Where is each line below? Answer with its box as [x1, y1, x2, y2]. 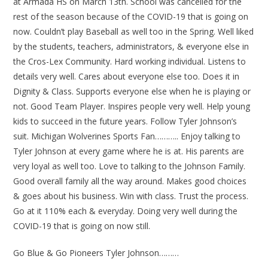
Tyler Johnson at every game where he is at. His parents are [13, 145, 245, 157]
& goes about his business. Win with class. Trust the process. [13, 190, 249, 202]
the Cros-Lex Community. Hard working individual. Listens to [13, 56, 246, 68]
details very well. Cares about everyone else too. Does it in [13, 71, 240, 83]
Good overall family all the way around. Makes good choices [13, 175, 247, 187]
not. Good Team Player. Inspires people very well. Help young [13, 100, 251, 112]
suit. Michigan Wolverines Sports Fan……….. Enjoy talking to [13, 130, 241, 142]
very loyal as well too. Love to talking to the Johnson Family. [13, 160, 246, 172]
